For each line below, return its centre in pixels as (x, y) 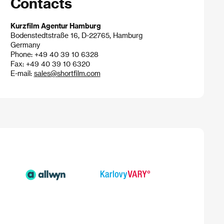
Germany (25, 45)
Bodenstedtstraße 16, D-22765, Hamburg (76, 35)
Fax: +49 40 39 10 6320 (50, 64)
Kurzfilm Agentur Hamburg (55, 26)
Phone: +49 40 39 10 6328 (54, 54)
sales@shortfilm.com (67, 73)
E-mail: (22, 73)
